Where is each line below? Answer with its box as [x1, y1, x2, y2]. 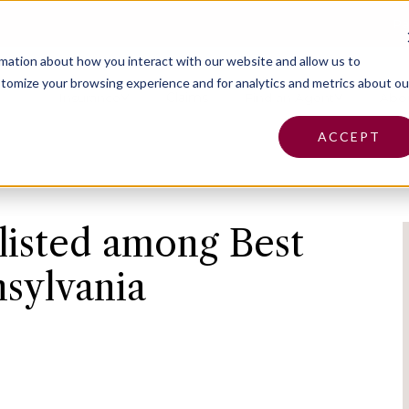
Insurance [58, 89, 121, 106]
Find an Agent [245, 89, 334, 106]
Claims [166, 89, 208, 106]
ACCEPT [317, 128, 381, 144]
